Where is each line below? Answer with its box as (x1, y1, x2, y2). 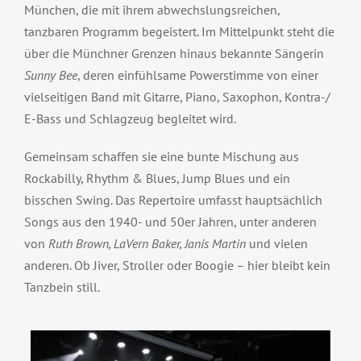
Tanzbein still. (23, 279, 100, 296)
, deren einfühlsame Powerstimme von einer (77, 67, 318, 84)
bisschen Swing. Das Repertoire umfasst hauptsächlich (23, 192, 322, 209)
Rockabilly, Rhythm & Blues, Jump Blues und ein (23, 170, 290, 187)
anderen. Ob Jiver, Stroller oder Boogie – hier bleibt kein (23, 257, 330, 274)
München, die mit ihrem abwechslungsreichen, (23, 2, 280, 19)
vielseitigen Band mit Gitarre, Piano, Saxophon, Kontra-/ (23, 89, 330, 106)
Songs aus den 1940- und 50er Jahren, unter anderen (23, 214, 317, 230)
